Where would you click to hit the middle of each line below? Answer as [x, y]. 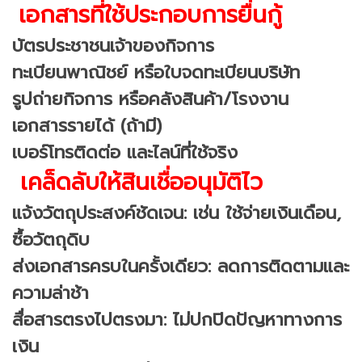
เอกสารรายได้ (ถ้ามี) [87, 125]
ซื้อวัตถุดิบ [51, 239]
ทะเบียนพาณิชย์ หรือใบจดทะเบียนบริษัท [156, 72]
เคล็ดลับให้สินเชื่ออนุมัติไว [137, 182]
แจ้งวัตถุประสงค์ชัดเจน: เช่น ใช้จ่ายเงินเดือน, [177, 213]
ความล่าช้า [51, 293]
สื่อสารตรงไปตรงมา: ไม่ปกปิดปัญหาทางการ [177, 319]
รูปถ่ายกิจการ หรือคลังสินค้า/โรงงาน [150, 99]
